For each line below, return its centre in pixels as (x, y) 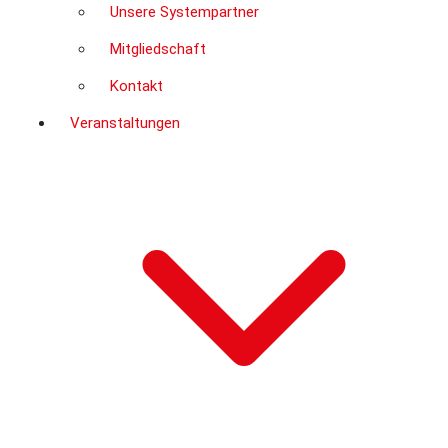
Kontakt (136, 85)
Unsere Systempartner (184, 11)
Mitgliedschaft (158, 48)
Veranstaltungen (125, 122)
